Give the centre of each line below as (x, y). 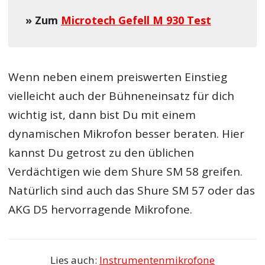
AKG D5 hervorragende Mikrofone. (101, 209)
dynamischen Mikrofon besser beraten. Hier (127, 133)
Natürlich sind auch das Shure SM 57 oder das (132, 190)
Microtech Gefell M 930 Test (136, 20)
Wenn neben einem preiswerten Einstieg (118, 77)
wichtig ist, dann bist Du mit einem (102, 114)
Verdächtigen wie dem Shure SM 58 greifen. (126, 171)
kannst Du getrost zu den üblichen (101, 152)
